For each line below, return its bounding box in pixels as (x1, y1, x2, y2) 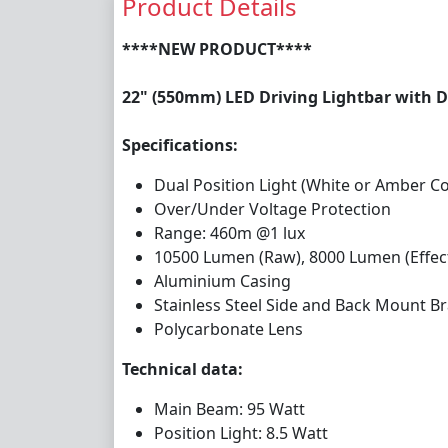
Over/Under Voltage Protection (154, 197, 391, 220)
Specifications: (122, 133, 238, 156)
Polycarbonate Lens (154, 317, 303, 340)
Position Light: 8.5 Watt (154, 421, 328, 444)
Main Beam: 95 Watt (154, 397, 305, 420)
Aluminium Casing (154, 269, 291, 292)
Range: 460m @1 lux (154, 221, 305, 244)
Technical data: (122, 357, 243, 380)
